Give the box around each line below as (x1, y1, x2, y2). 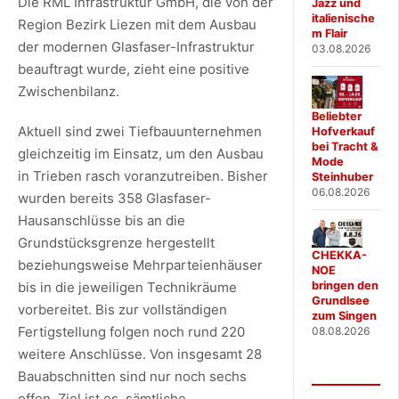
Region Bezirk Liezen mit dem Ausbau (18, 15, 256, 33)
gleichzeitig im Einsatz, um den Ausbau (18, 144, 264, 162)
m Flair (312, 26, 348, 40)
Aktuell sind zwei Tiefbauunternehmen (18, 122, 262, 140)
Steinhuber (312, 170, 374, 184)
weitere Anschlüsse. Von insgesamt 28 (18, 345, 262, 362)
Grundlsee (312, 293, 370, 307)
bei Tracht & (312, 140, 379, 154)
